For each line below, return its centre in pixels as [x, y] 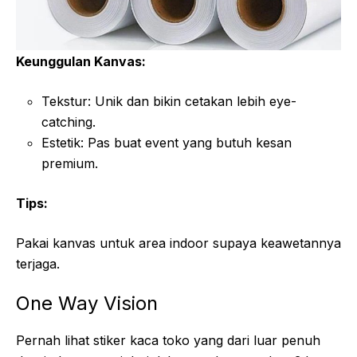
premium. [70, 163]
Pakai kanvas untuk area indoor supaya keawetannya [178, 243]
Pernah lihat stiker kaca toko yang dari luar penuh [168, 340]
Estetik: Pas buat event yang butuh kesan [167, 142]
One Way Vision [87, 303]
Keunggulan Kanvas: [81, 61]
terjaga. [38, 263]
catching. [69, 122]
